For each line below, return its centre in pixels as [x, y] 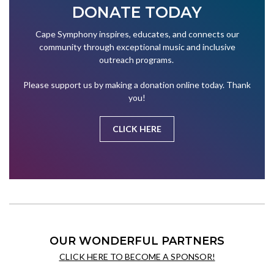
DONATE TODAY [137, 13]
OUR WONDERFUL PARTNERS [137, 241]
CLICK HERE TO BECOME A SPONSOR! [137, 257]
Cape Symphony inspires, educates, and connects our [137, 34]
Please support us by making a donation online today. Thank [137, 85]
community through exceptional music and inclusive [137, 47]
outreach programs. [137, 60]
